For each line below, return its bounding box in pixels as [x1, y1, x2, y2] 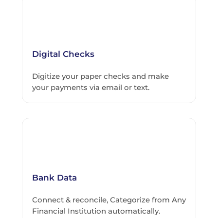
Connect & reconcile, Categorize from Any [32, 195, 186, 205]
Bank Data [32, 173, 77, 183]
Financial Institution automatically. [32, 206, 160, 216]
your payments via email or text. [32, 83, 149, 92]
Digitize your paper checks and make [32, 72, 169, 81]
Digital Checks [32, 49, 94, 59]
